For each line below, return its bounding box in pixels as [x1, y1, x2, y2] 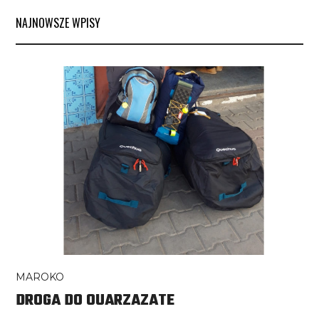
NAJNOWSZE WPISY [16, 14, 101, 32]
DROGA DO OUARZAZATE [16, 288, 175, 313]
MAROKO [16, 271, 65, 284]
